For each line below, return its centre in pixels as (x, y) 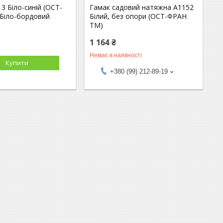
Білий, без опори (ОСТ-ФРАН (138, 16)
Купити (17, 62)
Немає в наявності (116, 55)
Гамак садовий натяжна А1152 (142, 7)
